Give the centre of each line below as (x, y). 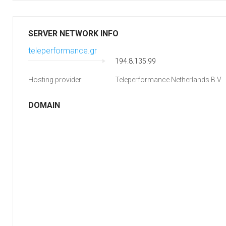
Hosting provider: (55, 80)
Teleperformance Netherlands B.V (168, 80)
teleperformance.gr (63, 51)
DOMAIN (44, 105)
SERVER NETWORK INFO (73, 34)
